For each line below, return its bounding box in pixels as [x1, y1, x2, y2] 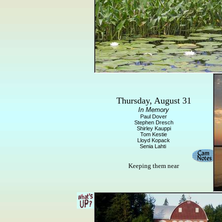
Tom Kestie [140, 131, 167, 137]
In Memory [138, 106, 169, 113]
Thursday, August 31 [116, 96, 191, 106]
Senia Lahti [140, 143, 167, 149]
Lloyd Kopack [137, 137, 170, 143]
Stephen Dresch [134, 119, 173, 125]
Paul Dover [140, 113, 167, 119]
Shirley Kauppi [136, 125, 171, 131]
